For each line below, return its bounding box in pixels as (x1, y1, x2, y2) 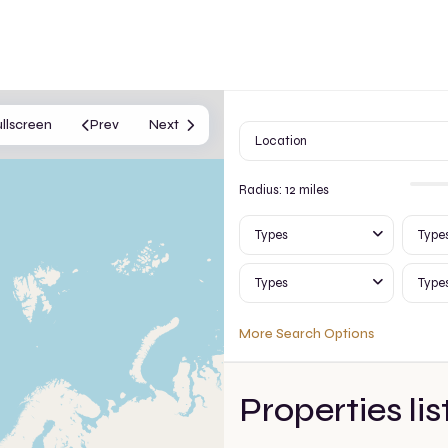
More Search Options (239, 326, 374, 342)
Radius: (239, 182, 285, 198)
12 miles (285, 182, 329, 198)
